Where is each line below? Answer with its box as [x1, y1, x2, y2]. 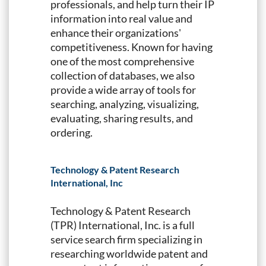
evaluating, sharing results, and [50, 111, 193, 125]
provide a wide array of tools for [50, 83, 196, 96]
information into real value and [50, 11, 192, 25]
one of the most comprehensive [50, 54, 194, 68]
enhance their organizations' [50, 26, 181, 39]
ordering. [50, 125, 93, 139]
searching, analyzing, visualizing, [50, 97, 199, 110]
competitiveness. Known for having [50, 40, 213, 53]
